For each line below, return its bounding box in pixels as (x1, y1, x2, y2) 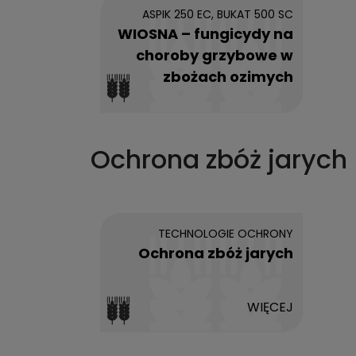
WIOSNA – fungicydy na (118, 24, 293, 44)
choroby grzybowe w (136, 45, 293, 65)
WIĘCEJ (247, 298, 293, 316)
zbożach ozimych (163, 67, 293, 87)
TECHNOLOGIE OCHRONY (158, 226, 293, 242)
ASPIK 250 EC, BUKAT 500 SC (142, 6, 293, 22)
